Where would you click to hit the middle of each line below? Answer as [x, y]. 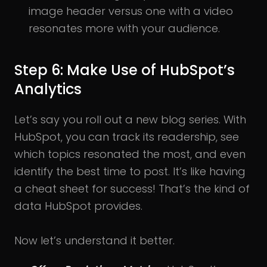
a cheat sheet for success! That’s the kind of [132, 188]
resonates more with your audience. [124, 28]
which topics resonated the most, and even [130, 154]
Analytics [48, 89]
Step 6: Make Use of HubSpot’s [125, 70]
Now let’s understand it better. [94, 240]
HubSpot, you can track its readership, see [127, 136]
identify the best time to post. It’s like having [130, 171]
